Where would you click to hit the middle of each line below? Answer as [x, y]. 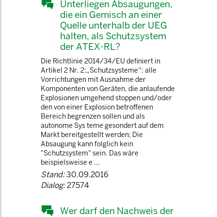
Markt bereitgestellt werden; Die [92, 135]
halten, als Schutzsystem [113, 36]
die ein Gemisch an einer [111, 15]
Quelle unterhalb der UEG [114, 25]
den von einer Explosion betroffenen [97, 107]
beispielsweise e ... [70, 162]
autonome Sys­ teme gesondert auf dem [102, 125]
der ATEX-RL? [90, 46]
